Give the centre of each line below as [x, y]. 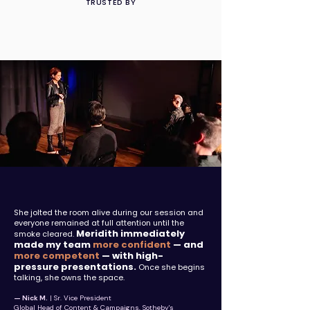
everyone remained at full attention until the [99, 223]
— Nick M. [31, 298]
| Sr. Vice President [80, 298]
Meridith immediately [130, 234]
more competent [57, 256]
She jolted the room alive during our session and [109, 212]
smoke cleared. [45, 234]
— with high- [131, 256]
